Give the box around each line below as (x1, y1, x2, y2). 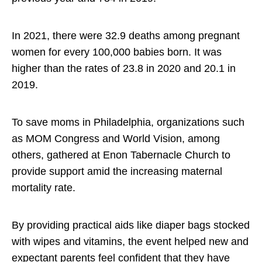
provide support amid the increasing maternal (12, 166, 222, 178)
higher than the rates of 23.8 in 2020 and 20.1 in (12, 63, 236, 75)
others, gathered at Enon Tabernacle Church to (12, 149, 230, 161)
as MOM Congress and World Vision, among (12, 133, 220, 145)
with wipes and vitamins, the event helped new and (12, 236, 249, 248)
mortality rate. (12, 182, 78, 194)
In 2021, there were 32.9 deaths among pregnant (12, 30, 240, 42)
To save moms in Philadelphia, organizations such (12, 116, 244, 129)
